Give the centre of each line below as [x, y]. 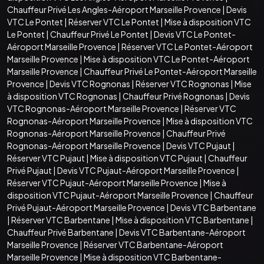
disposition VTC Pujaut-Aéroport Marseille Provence [108, 195]
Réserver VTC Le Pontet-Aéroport [187, 46]
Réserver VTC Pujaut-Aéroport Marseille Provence [103, 182]
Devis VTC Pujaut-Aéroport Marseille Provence [146, 170]
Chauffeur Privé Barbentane [60, 232]
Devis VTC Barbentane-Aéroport [182, 232]
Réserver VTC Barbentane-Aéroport [154, 244]
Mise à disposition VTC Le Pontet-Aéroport [167, 59]
